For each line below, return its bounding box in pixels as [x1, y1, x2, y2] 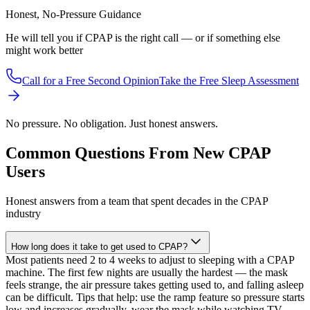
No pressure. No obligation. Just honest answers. [6, 118, 218, 130]
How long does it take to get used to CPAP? [11, 241, 188, 253]
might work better [6, 44, 83, 57]
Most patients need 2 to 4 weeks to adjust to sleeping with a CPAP [6, 254, 294, 266]
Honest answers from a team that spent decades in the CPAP [6, 195, 268, 208]
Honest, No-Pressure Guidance [6, 8, 141, 21]
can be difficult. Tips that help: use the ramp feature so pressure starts [6, 291, 304, 304]
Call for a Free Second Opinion [22, 75, 159, 87]
